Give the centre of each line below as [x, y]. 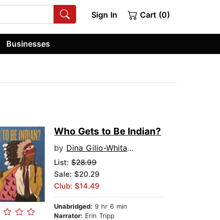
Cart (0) [154, 15]
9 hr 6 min [110, 206]
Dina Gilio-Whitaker [97, 148]
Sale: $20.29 [77, 174]
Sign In [104, 15]
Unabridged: [73, 206]
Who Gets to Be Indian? [108, 132]
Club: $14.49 [77, 186]
